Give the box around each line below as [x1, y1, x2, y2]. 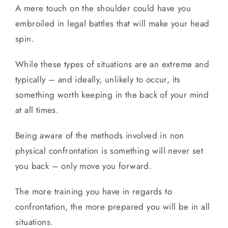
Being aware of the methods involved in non [15, 129, 184, 141]
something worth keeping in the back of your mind [15, 88, 209, 101]
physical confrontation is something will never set [15, 144, 203, 157]
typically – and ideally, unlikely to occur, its [15, 73, 181, 85]
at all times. [15, 103, 59, 116]
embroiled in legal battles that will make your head [15, 17, 210, 30]
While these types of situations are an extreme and [15, 58, 209, 70]
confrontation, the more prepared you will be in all [15, 200, 210, 213]
